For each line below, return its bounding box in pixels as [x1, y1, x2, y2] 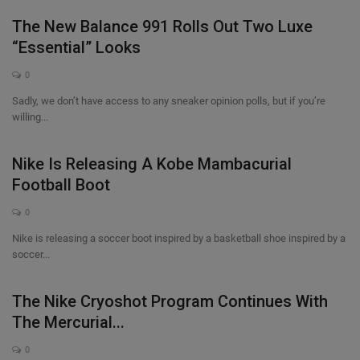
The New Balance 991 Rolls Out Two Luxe [12, 17, 313, 36]
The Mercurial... [12, 313, 125, 332]
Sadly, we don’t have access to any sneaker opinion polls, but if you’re [12, 95, 325, 107]
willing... [12, 111, 48, 123]
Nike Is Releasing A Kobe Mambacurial [12, 154, 292, 174]
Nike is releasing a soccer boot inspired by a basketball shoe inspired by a [12, 232, 346, 244]
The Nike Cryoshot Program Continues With [12, 292, 328, 311]
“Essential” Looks [12, 38, 141, 57]
